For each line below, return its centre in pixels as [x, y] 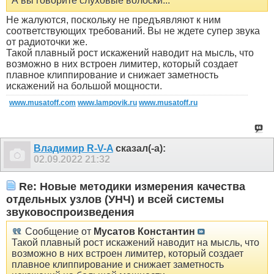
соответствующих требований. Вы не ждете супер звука [133, 31]
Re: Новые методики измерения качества [131, 186]
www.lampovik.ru [107, 103]
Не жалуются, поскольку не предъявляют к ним [113, 20]
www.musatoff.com [43, 103]
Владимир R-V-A [73, 149]
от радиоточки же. [47, 42]
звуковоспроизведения [70, 212]
